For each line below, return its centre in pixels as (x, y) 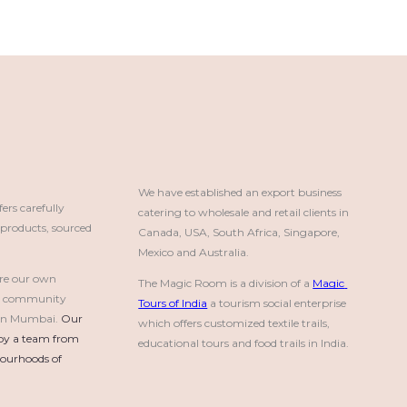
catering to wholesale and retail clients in (244, 212)
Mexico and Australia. (194, 252)
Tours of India (173, 303)
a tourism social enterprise (277, 303)
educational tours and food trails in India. (244, 342)
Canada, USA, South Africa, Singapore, (239, 232)
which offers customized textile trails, (234, 323)
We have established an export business (240, 192)
